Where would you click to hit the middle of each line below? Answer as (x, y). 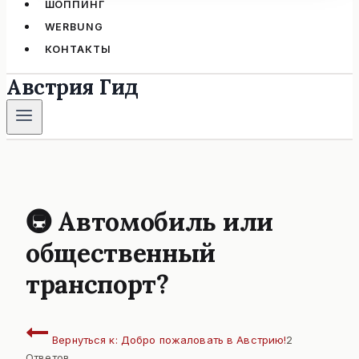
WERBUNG (74, 26)
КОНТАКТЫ (78, 49)
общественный (121, 253)
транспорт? (97, 284)
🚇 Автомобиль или (149, 222)
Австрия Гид (73, 87)
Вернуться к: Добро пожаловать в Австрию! (168, 340)
